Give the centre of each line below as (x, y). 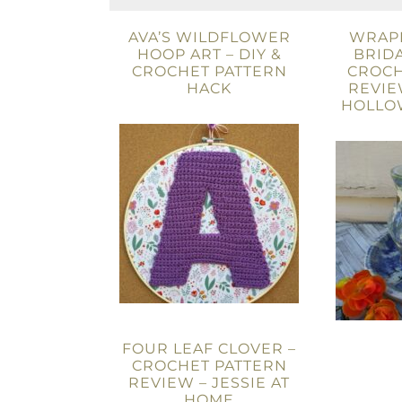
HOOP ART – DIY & (209, 54)
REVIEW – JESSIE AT (210, 383)
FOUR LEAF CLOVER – (210, 349)
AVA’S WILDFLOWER (209, 37)
